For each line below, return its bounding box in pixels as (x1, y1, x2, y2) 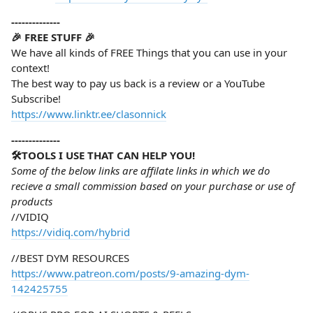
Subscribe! (11, 92, 61, 105)
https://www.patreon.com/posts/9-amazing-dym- (11, 266, 249, 280)
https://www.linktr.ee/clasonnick (11, 107, 166, 121)
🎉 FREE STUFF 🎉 (11, 30, 95, 44)
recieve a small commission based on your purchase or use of (11, 179, 295, 193)
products (11, 194, 52, 208)
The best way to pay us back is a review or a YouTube (11, 76, 265, 90)
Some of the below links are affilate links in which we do (11, 163, 270, 177)
